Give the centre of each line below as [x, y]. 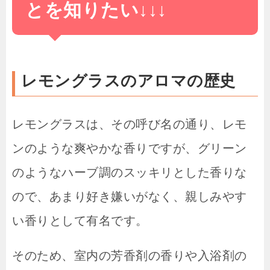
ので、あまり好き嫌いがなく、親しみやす [130, 197]
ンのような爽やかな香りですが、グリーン [130, 149]
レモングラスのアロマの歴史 [128, 81]
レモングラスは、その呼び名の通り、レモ [130, 124]
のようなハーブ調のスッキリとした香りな [130, 173]
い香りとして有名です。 [80, 221]
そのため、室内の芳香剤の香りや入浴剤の [130, 256]
